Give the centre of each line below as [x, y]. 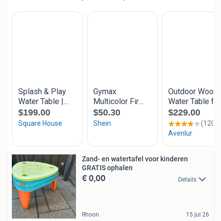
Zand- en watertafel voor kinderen [135, 159]
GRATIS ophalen [107, 168]
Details [187, 179]
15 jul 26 [198, 215]
